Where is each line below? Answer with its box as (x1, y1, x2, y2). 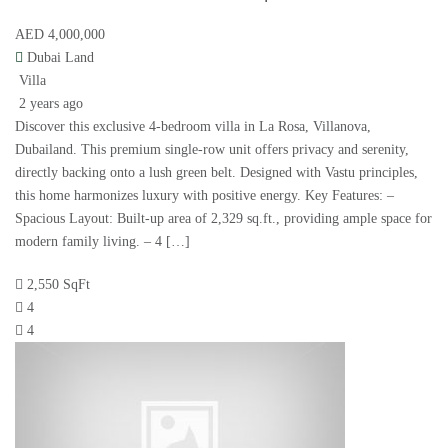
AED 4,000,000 (15, 27, 105, 43)
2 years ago (15, 96, 83, 112)
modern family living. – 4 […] (15, 234, 190, 250)
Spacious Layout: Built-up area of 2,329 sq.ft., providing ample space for (15, 211, 432, 227)
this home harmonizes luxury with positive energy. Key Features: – (15, 188, 394, 204)
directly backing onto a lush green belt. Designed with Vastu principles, (15, 165, 418, 181)
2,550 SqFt (27, 277, 90, 293)
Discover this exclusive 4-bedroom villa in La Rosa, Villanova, (15, 119, 371, 135)
